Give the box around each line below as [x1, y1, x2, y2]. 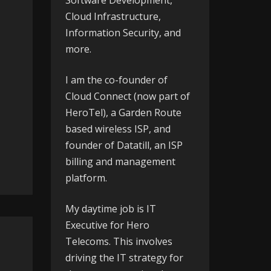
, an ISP [149, 139, 183, 152]
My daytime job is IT [65, 202, 156, 215]
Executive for [65, 218, 126, 232]
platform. [65, 171, 107, 184]
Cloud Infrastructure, [65, 10, 161, 23]
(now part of [131, 90, 190, 103]
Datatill [116, 139, 149, 152]
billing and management [65, 155, 175, 168]
